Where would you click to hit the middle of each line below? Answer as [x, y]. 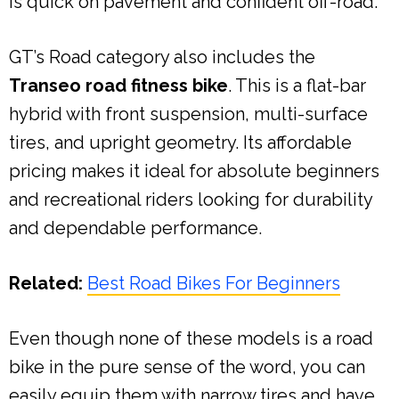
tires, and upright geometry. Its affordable [180, 142]
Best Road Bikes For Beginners [214, 283]
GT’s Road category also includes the [162, 57]
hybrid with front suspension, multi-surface [188, 114]
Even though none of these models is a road [191, 338]
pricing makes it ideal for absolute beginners [194, 171]
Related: [46, 283]
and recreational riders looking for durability [191, 199]
